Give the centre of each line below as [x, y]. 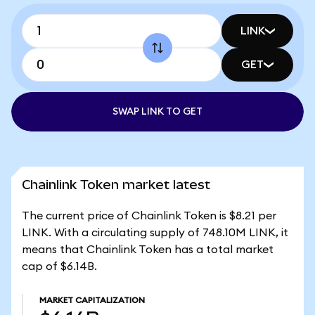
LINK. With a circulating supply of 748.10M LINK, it [155, 233]
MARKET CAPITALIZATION [92, 300]
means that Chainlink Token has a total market [148, 250]
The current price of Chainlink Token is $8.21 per [149, 216]
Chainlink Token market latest [116, 185]
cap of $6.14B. [59, 266]
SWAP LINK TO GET [157, 112]
